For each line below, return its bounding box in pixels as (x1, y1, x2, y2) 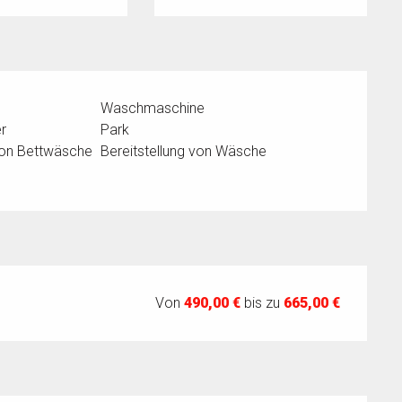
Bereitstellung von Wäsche (100, 143, 267, 161)
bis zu (240, 294, 284, 312)
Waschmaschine (100, 100, 205, 118)
